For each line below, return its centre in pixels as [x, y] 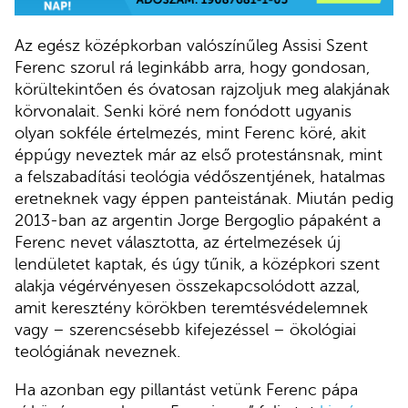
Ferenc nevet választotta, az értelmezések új [178, 243]
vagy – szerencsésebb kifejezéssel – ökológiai [185, 330]
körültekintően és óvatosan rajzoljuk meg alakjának [202, 90]
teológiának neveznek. [97, 352]
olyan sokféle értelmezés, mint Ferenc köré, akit [190, 133]
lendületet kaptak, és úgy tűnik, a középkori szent [197, 265]
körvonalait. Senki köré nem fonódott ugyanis [183, 112]
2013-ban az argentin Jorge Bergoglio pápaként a [198, 221]
